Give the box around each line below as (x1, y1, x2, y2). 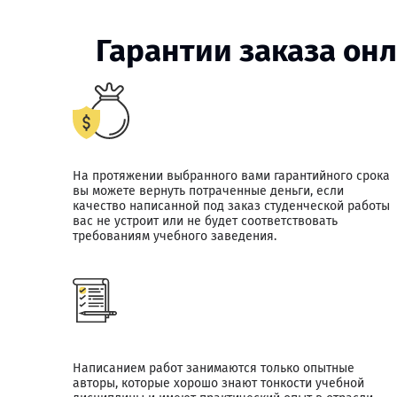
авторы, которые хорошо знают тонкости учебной (73, 376, 364, 391)
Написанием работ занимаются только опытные (73, 361, 354, 376)
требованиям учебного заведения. (73, 229, 276, 244)
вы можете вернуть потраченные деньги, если (73, 183, 344, 198)
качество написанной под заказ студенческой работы (73, 198, 390, 214)
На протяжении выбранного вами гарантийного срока (73, 168, 390, 183)
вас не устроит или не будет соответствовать (73, 214, 338, 229)
